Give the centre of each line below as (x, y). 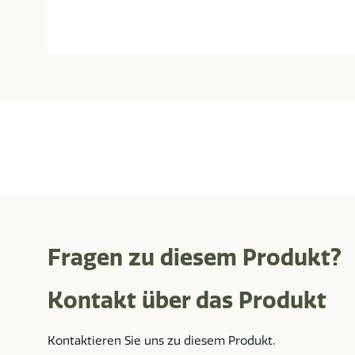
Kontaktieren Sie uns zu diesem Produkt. (161, 341)
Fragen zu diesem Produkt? (195, 258)
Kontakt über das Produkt (187, 300)
